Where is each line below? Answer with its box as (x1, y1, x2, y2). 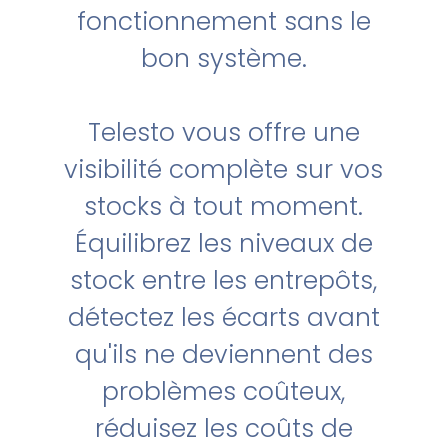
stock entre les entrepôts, (70, 263, 378, 298)
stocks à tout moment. (84, 189, 364, 224)
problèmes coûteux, (102, 374, 346, 409)
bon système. (140, 41, 307, 76)
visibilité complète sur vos (64, 152, 384, 187)
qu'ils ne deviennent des (74, 337, 373, 372)
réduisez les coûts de (94, 411, 353, 446)
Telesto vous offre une (87, 115, 360, 150)
